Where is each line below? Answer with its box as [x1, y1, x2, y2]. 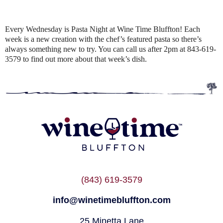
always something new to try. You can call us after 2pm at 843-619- [5, 45, 216, 54]
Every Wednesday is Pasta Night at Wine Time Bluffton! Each [5, 25, 200, 34]
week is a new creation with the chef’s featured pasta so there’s [5, 35, 202, 44]
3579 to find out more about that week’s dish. [5, 55, 147, 64]
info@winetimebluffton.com [52, 195, 171, 206]
